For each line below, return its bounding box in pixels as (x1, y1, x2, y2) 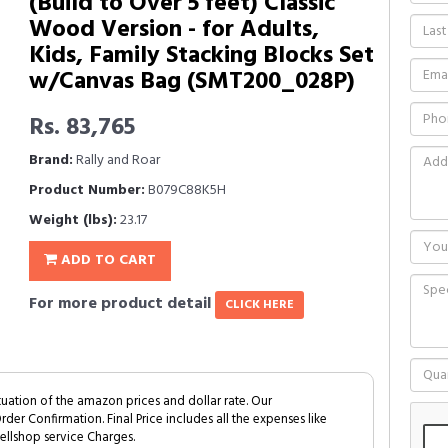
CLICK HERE (225, 295, 294, 315)
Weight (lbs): (29, 209, 117, 232)
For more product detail (29, 291, 215, 317)
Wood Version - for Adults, (29, 11, 319, 49)
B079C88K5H (145, 179, 226, 202)
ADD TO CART (57, 249, 156, 272)
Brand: (29, 149, 73, 172)
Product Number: (29, 179, 145, 202)
